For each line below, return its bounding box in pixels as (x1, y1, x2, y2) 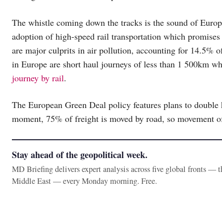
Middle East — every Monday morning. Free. (12, 175, 157, 186)
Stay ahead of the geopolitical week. (12, 148, 148, 161)
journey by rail (12, 71, 64, 84)
